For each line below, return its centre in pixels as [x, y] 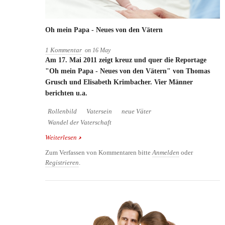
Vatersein [99, 111]
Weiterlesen [61, 137]
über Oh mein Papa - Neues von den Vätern [136, 137]
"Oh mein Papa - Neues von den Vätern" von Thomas [128, 71]
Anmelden [166, 152]
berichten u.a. [66, 93]
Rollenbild [62, 111]
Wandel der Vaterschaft [80, 122]
